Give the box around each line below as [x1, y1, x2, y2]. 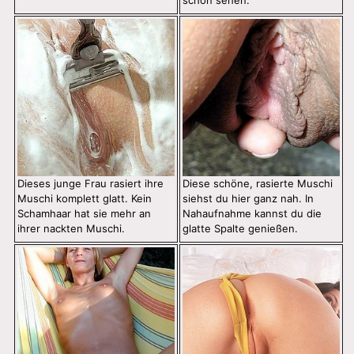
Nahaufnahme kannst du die [183, 207, 322, 220]
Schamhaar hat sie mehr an [17, 207, 151, 220]
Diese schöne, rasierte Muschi [183, 177, 333, 190]
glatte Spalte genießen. [183, 222, 298, 235]
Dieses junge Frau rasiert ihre [17, 177, 164, 190]
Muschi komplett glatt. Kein [17, 192, 152, 205]
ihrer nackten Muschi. [17, 222, 125, 235]
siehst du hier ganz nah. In [183, 192, 314, 205]
